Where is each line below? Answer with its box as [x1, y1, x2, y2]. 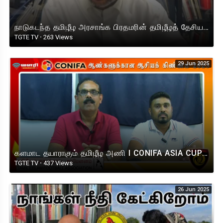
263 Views [42, 33, 73, 41]
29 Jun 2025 [178, 60, 209, 67]
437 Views [42, 159, 73, 167]
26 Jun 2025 [178, 186, 209, 193]
